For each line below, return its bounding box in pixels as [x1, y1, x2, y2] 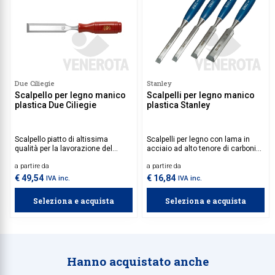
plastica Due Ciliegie [15, 99, 96, 110]
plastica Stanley [147, 99, 210, 110]
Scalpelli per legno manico [147, 90, 255, 100]
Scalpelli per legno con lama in [147, 134, 250, 144]
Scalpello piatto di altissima [15, 134, 108, 144]
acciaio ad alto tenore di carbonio [147, 144, 260, 153]
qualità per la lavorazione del [15, 144, 112, 153]
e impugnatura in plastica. [147, 153, 234, 162]
